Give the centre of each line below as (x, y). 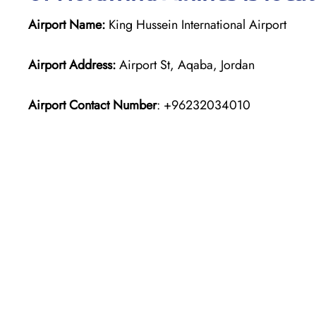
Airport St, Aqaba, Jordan (185, 65)
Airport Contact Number (92, 105)
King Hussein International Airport (196, 24)
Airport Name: (67, 24)
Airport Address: (72, 65)
